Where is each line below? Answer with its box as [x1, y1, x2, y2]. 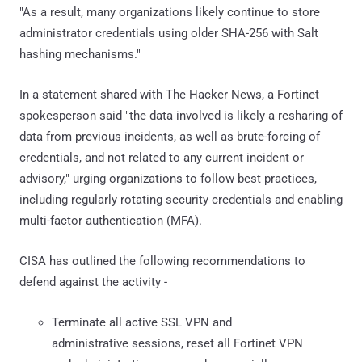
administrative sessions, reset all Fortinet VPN [52, 335, 303, 351]
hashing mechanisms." [19, 46, 141, 61]
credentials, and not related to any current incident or [19, 149, 304, 165]
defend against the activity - [19, 274, 167, 289]
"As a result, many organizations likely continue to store [19, 4, 320, 19]
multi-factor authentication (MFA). [19, 213, 202, 228]
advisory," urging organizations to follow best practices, [19, 170, 317, 186]
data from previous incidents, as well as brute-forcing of [19, 128, 320, 144]
